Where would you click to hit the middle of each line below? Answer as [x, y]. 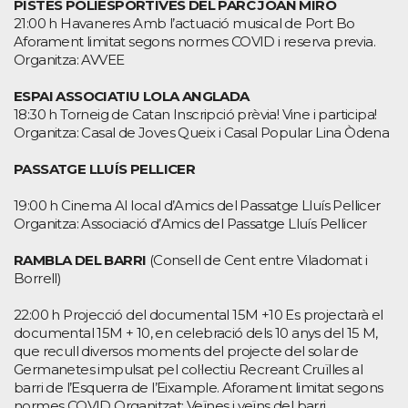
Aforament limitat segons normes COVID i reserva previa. [194, 41]
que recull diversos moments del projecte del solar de [186, 351]
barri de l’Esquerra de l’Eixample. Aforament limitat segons [199, 387]
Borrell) [38, 278]
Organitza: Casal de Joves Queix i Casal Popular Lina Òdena [202, 132]
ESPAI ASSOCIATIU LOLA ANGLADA [132, 96]
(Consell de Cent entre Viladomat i [257, 260]
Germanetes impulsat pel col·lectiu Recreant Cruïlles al [188, 369]
